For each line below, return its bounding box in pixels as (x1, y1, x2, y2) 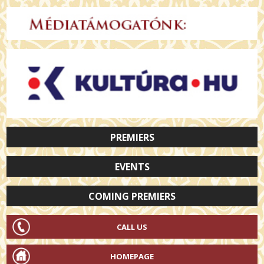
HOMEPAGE (110, 251, 154, 262)
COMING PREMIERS (88, 190, 176, 203)
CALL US (117, 222, 147, 233)
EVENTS (114, 160, 150, 174)
